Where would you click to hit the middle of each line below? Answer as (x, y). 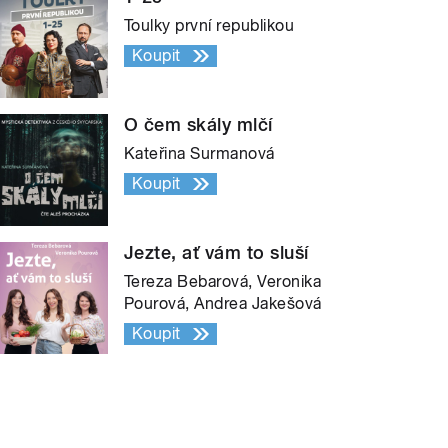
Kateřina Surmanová (199, 153)
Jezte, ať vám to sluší (216, 252)
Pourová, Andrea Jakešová (223, 303)
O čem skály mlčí (198, 124)
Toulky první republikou (209, 25)
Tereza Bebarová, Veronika (223, 281)
